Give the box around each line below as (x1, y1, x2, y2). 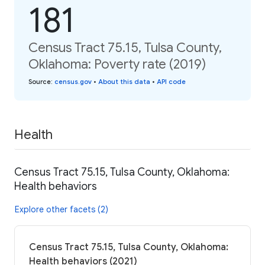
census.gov (54, 77, 92, 86)
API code (157, 77, 186, 86)
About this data (98, 77, 150, 86)
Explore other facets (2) (15, 204, 108, 215)
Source (28, 77, 51, 86)
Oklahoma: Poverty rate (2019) (28, 56, 206, 72)
